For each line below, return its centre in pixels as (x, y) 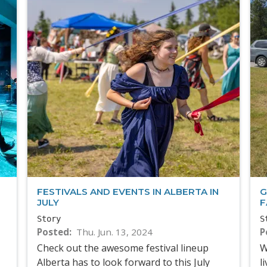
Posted (53, 232)
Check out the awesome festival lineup (123, 248)
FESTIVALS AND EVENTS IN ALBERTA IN (128, 192)
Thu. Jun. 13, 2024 (114, 232)
